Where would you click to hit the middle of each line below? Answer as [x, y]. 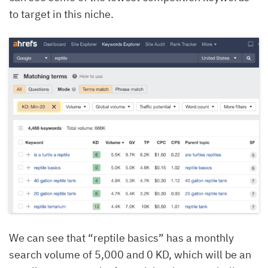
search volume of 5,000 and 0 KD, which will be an [130, 254]
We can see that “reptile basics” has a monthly [121, 237]
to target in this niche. [61, 14]
